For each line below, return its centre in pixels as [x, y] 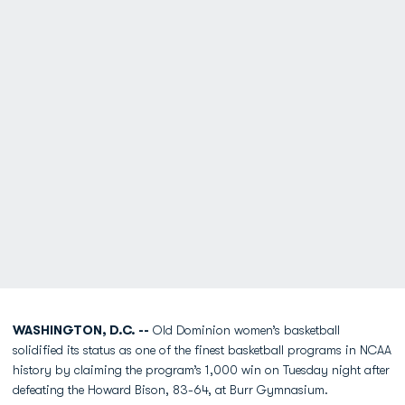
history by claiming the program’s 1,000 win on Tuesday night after [201, 370]
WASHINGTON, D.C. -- [83, 330]
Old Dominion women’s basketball [246, 330]
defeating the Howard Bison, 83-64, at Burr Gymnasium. [170, 390]
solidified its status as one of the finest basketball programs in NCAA [202, 350]
